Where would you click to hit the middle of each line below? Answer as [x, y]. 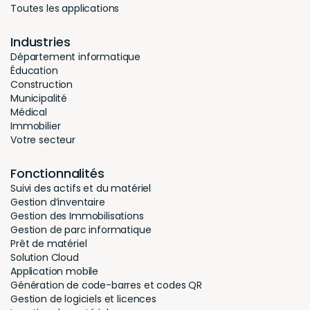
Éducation [34, 71]
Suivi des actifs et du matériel [81, 189]
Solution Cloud [45, 258]
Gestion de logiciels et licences [83, 299]
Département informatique [76, 57]
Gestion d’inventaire [58, 202]
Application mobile [55, 272]
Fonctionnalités [57, 174]
